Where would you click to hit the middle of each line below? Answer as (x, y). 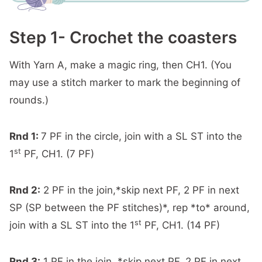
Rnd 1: (24, 136)
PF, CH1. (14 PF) (181, 225)
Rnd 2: (25, 190)
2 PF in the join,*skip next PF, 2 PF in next (140, 190)
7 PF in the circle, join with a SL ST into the (142, 136)
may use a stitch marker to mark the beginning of (125, 82)
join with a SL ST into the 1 (72, 225)
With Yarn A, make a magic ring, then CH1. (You (120, 65)
